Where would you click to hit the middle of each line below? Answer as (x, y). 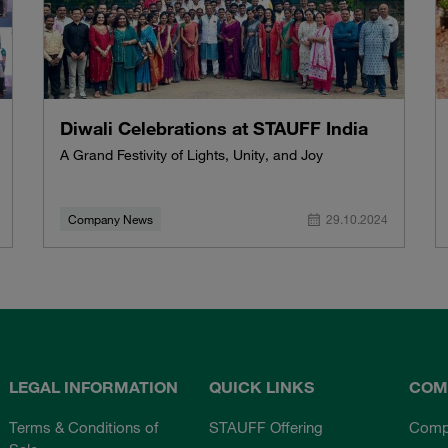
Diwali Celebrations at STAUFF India (214, 128)
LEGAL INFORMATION (94, 386)
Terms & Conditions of (84, 426)
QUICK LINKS (261, 386)
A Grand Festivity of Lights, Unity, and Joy (192, 155)
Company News (111, 219)
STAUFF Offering (265, 426)
